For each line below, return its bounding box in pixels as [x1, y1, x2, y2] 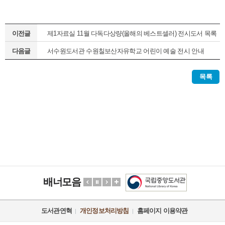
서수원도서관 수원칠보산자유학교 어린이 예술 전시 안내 [47, 47, 204, 55]
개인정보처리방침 [80, 206, 129, 214]
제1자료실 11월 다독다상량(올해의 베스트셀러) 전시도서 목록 [47, 29, 217, 37]
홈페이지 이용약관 [137, 206, 188, 214]
